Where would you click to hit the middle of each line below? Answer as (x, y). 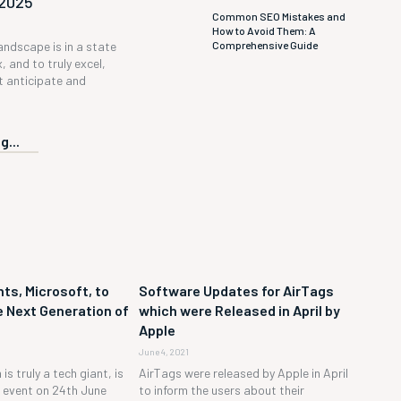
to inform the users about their (221, 390)
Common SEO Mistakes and (279, 16)
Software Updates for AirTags (236, 291)
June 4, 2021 (163, 352)
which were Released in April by (239, 311)
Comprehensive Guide (265, 44)
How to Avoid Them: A (264, 30)
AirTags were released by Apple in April (243, 373)
